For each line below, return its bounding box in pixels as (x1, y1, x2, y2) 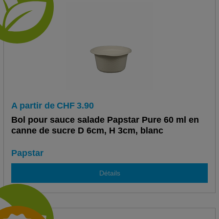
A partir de (11, 101, 55, 111)
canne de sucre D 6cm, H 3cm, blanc (11, 126, 163, 136)
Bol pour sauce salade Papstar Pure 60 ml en (11, 115, 199, 125)
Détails (99, 169, 120, 177)
